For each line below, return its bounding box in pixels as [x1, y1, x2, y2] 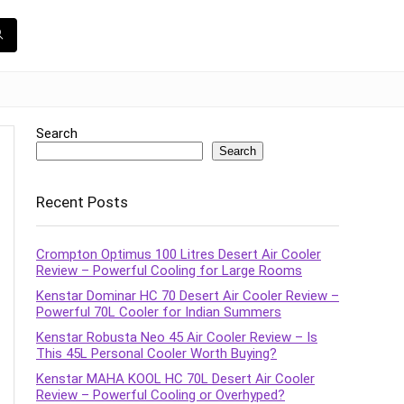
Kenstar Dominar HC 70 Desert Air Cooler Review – [36, 287, 339, 304]
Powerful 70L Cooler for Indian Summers [36, 303, 281, 320]
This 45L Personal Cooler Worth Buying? [36, 344, 277, 362]
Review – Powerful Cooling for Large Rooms [36, 262, 302, 279]
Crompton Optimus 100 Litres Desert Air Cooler [36, 245, 321, 262]
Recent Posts [36, 192, 128, 211]
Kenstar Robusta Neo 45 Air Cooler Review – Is [36, 328, 317, 345]
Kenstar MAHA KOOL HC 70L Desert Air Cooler [36, 370, 315, 387]
